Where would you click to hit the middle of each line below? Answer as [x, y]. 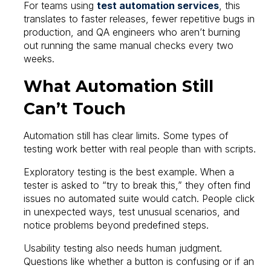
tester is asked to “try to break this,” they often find [137, 185]
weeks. [39, 59]
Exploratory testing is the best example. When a [129, 171]
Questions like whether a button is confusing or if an [139, 261]
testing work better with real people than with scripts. [140, 149]
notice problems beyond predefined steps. [116, 225]
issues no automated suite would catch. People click [139, 198]
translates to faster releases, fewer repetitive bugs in [139, 19]
